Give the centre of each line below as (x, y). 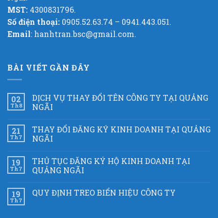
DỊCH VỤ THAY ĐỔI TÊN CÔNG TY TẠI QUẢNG (120, 97)
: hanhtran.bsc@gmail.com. (83, 34)
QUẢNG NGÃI (58, 170)
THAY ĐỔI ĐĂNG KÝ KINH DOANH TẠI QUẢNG (121, 129)
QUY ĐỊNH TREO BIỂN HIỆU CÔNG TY (104, 192)
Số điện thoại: (34, 21)
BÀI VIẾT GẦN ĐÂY (49, 68)
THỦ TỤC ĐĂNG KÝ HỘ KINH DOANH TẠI (111, 161)
